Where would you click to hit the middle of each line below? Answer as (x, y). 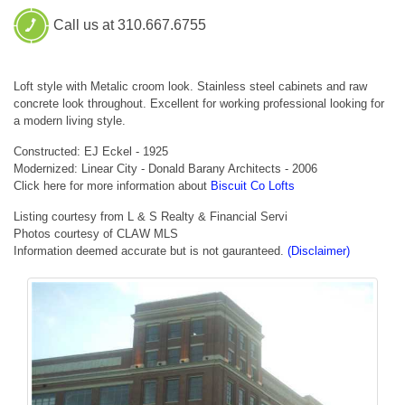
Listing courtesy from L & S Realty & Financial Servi (151, 216)
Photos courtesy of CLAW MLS (96, 233)
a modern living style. (70, 120)
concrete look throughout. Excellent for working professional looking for (199, 103)
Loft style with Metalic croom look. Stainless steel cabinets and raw (190, 86)
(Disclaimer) (319, 250)
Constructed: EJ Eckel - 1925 (91, 151)
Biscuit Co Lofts (253, 185)
